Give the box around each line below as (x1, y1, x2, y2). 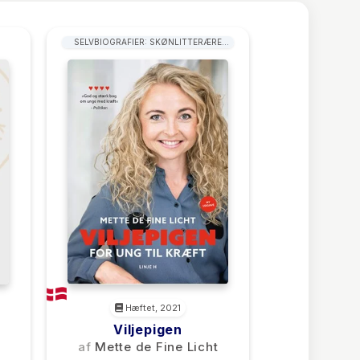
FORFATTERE (121, 49, 174, 59)
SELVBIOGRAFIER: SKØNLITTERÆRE (74, 37, 222, 47)
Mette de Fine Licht (95, 339, 219, 354)
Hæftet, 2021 (123, 302, 181, 313)
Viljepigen (113, 321, 182, 337)
